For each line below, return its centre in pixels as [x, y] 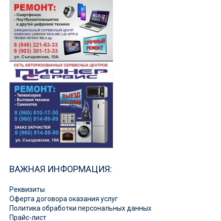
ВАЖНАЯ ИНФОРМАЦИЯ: [61, 169]
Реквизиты [27, 189]
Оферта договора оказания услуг [64, 199]
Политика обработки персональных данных [81, 208]
